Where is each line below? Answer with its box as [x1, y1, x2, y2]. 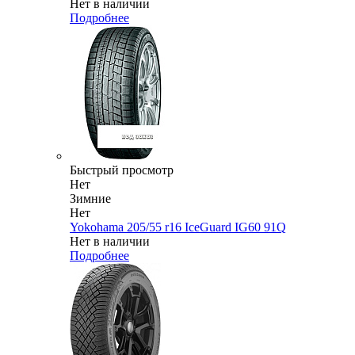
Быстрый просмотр [70, 163, 174, 177]
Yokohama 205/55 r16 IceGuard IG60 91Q [70, 220, 286, 235]
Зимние [70, 192, 111, 206]
